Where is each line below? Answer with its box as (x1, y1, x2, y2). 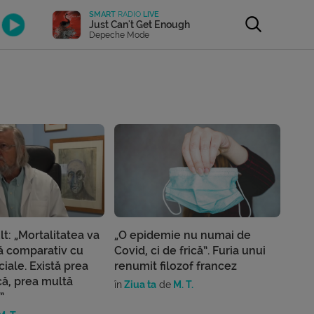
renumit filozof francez (114, 259, 238, 273)
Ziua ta (122, 279, 157, 291)
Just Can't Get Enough (89, 18, 191, 30)
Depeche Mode (89, 29, 150, 40)
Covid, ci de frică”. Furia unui (114, 244, 266, 258)
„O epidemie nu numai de (114, 228, 252, 243)
